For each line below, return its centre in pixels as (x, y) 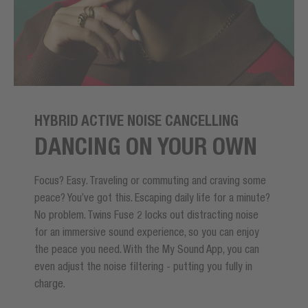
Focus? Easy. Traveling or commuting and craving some (150, 180)
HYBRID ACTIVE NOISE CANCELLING (136, 120)
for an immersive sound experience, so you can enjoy (147, 231)
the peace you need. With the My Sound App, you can (147, 249)
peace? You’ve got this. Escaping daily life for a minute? (152, 197)
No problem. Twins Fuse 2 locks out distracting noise (146, 214)
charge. (50, 283)
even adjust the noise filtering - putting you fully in (143, 266)
